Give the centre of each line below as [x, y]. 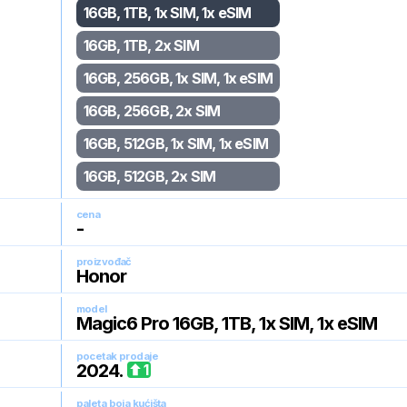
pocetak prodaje [117, 356]
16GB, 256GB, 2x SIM [152, 111]
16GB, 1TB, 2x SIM [141, 45]
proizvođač [104, 262]
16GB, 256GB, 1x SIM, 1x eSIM [178, 78]
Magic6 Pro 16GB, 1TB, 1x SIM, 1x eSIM [226, 323]
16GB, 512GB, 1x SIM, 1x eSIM [176, 144]
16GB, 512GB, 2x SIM [149, 176]
